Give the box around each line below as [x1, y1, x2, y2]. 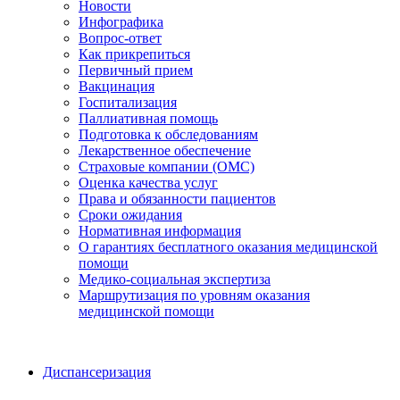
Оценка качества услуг [79, 174, 218, 190]
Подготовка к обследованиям [79, 126, 258, 142]
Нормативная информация [79, 222, 241, 238]
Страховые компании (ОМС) [79, 158, 254, 174]
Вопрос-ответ [79, 29, 162, 46]
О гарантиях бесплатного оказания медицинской [79, 238, 378, 254]
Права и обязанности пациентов [79, 190, 276, 206]
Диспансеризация [43, 363, 151, 379]
